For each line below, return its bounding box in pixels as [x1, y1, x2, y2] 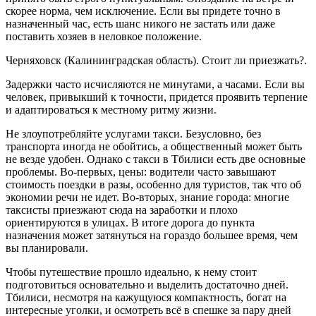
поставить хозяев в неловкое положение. [6, 30, 202, 42]
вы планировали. [6, 241, 88, 254]
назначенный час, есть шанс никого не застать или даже [6, 17, 275, 30]
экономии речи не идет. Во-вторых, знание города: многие [6, 190, 289, 203]
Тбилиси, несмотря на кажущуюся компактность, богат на [6, 291, 286, 303]
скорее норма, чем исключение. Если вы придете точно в [6, 4, 281, 17]
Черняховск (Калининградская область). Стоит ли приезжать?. [6, 54, 307, 66]
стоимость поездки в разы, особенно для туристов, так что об [6, 178, 301, 190]
